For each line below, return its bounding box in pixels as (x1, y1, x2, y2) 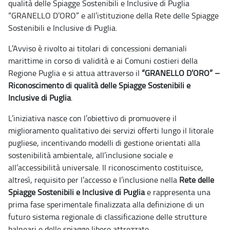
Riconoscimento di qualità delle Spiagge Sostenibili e (8, 80, 190, 91)
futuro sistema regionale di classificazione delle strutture (8, 211, 207, 223)
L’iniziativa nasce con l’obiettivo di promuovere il (8, 112, 177, 124)
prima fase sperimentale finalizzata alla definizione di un (8, 199, 204, 210)
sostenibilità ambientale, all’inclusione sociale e (8, 149, 173, 161)
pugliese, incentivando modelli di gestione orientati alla (8, 137, 200, 149)
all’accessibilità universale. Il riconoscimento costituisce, (8, 162, 203, 174)
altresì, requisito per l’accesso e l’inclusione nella (8, 174, 179, 186)
